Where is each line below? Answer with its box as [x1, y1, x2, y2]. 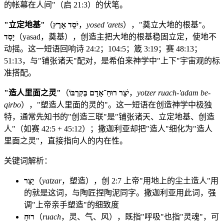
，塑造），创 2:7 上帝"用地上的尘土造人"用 [61, 176, 218, 185]
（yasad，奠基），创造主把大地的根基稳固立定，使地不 [14, 32, 216, 41]
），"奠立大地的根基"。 [123, 20, 210, 29]
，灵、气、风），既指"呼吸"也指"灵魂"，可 [61, 212, 219, 221]
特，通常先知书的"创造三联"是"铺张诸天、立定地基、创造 [4, 112, 214, 121]
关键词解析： [4, 156, 52, 165]
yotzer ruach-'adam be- [137, 88, 210, 97]
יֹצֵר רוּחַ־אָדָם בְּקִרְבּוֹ [69, 88, 129, 97]
